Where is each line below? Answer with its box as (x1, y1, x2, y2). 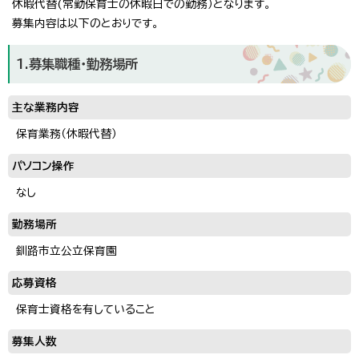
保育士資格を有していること (16, 303, 155, 315)
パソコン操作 (12, 159, 75, 171)
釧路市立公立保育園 (16, 244, 117, 256)
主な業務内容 (12, 101, 79, 113)
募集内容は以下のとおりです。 (12, 17, 159, 29)
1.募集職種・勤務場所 (16, 57, 138, 71)
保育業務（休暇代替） (16, 127, 117, 139)
